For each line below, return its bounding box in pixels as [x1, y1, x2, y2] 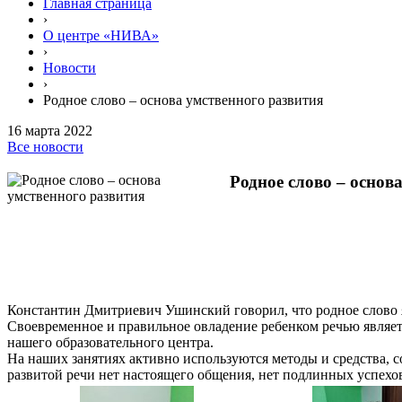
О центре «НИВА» [43, 28, 159, 44]
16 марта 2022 [7, 123, 92, 139]
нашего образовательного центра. [7, 334, 214, 350]
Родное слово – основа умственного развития [43, 92, 323, 109]
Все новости [7, 139, 83, 155]
